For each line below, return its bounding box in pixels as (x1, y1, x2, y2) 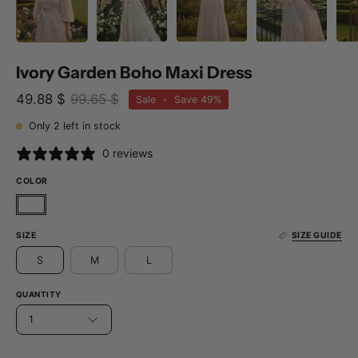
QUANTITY (16, 289, 62, 300)
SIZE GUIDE (291, 230, 342, 241)
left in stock (60, 120, 121, 132)
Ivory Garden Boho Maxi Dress (16, 62, 252, 82)
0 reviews (102, 146, 153, 160)
